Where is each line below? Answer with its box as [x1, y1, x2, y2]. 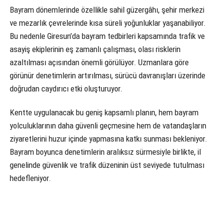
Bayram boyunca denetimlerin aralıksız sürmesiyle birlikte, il [10, 147, 201, 157]
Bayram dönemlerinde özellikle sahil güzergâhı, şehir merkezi [10, 4, 204, 15]
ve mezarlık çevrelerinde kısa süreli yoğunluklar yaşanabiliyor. [10, 18, 206, 28]
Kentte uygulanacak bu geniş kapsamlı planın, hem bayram [10, 108, 199, 118]
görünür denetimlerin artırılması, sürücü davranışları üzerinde [10, 70, 205, 80]
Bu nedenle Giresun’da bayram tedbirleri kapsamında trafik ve [10, 31, 205, 41]
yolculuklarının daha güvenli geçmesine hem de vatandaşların [10, 121, 206, 131]
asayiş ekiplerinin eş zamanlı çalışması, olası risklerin [10, 44, 181, 54]
